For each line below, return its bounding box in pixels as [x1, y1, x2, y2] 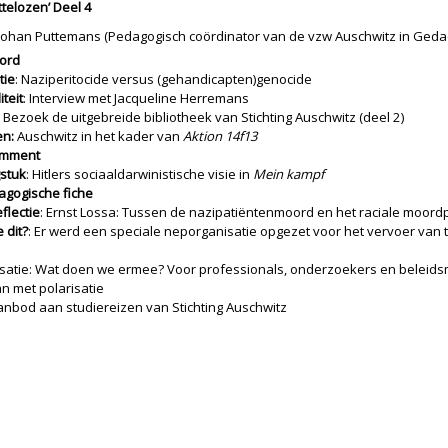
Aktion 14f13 [183, 127, 257, 145]
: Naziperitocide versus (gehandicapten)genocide [15, 70, 312, 88]
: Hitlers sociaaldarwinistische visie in [26, 165, 253, 183]
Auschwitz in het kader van [14, 127, 183, 145]
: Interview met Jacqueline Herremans [23, 89, 249, 107]
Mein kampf [253, 165, 324, 183]
